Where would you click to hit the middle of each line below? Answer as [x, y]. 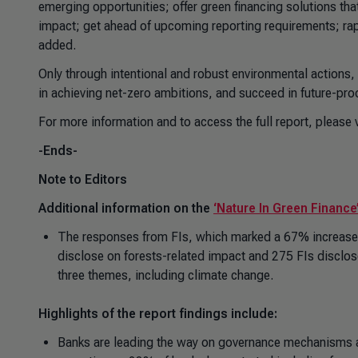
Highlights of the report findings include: [158, 314]
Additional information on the [126, 208]
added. [57, 45]
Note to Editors [83, 179]
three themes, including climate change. [165, 275]
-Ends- [58, 151]
